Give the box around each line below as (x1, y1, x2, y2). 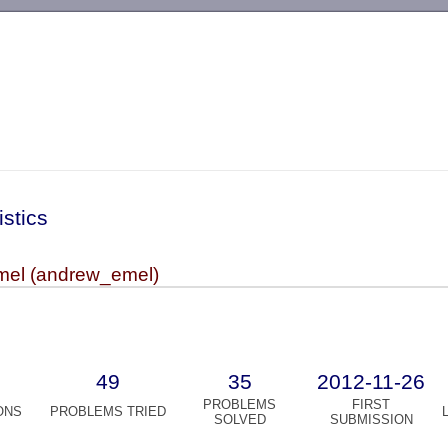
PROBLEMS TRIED (49, 404, 166, 420)
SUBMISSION (329, 412, 413, 428)
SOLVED (213, 412, 266, 428)
